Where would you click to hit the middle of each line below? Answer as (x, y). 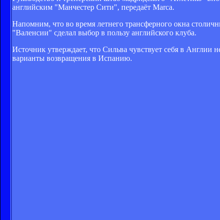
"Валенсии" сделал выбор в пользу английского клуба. (104, 32)
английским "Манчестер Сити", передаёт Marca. (93, 7)
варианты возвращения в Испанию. (72, 58)
